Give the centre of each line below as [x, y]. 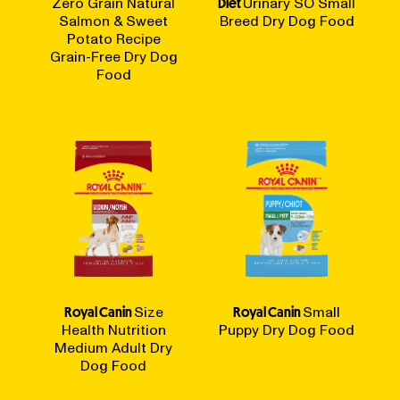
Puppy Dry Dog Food [287, 330]
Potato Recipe [113, 39]
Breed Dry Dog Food [287, 21]
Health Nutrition [113, 330]
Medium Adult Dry [113, 348]
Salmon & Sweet [113, 21]
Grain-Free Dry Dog [113, 57]
